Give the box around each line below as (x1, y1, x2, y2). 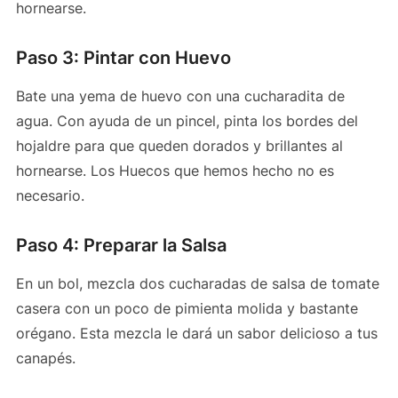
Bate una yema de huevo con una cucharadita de (15, 86, 345, 105)
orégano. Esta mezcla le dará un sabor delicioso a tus (15, 323, 378, 342)
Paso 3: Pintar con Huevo (15, 46, 231, 68)
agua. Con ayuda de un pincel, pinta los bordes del (15, 111, 358, 130)
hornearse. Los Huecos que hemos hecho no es (15, 161, 334, 179)
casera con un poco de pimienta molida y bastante (15, 298, 358, 317)
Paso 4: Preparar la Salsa (15, 234, 227, 256)
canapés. (15, 348, 76, 367)
